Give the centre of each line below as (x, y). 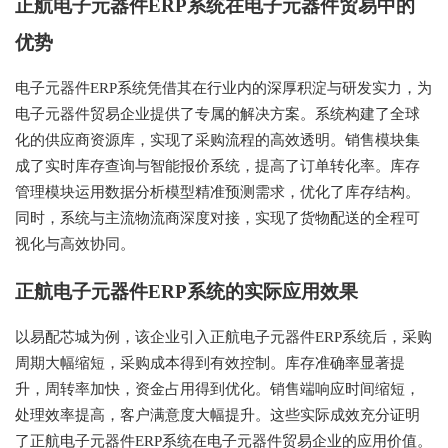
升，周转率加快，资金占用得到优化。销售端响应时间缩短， (217, 389)
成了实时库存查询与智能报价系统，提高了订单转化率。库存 (217, 166)
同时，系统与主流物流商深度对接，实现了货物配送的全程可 (217, 218)
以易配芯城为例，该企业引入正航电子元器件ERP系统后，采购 (223, 337)
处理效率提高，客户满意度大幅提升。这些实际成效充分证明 (217, 415)
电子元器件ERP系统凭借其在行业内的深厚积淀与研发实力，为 (223, 88)
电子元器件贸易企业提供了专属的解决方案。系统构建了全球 (217, 114)
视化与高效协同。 (75, 244)
